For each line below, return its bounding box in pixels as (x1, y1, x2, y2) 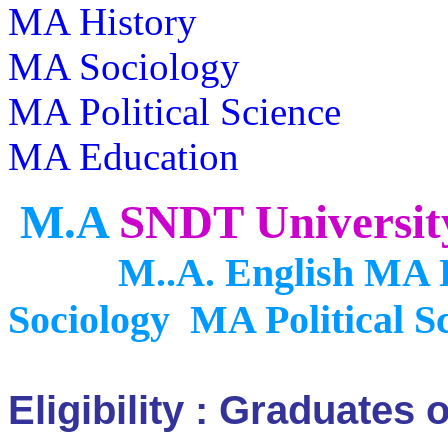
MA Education (8, 135, 239, 178)
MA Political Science (8, 90, 341, 133)
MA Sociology (8, 45, 250, 88)
